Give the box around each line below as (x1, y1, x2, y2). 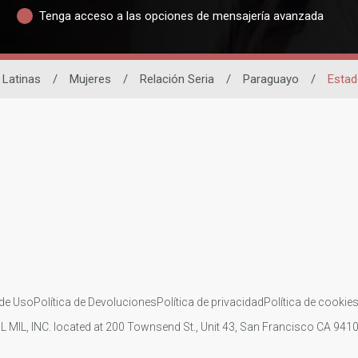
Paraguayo (242, 72, 299, 86)
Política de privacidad (156, 295, 264, 308)
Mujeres (69, 72, 111, 86)
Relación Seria (139, 72, 214, 86)
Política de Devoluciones (33, 295, 157, 308)
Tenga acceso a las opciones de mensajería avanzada (38, 8, 324, 23)
